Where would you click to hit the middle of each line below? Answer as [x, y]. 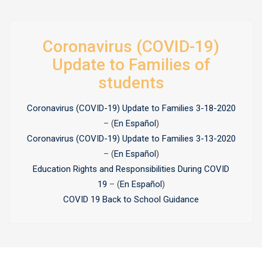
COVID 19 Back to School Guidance [131, 199]
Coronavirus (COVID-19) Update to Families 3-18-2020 [131, 108]
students [131, 83]
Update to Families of [131, 65]
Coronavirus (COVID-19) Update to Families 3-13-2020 [131, 139]
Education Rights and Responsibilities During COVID [131, 169]
